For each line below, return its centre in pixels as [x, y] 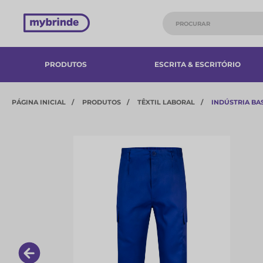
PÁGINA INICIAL [39, 102]
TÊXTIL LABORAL [166, 102]
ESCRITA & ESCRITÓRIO [197, 64]
